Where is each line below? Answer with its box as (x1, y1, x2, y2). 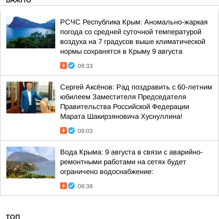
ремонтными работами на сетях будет (60, 157, 186, 166)
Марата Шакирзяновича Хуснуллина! (60, 112, 182, 120)
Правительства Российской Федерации (60, 102, 189, 110)
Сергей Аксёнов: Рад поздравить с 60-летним (60, 83, 212, 91)
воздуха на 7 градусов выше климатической (60, 37, 205, 45)
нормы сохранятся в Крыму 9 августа (60, 47, 182, 55)
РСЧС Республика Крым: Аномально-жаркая (60, 18, 208, 26)
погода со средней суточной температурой (60, 27, 201, 36)
